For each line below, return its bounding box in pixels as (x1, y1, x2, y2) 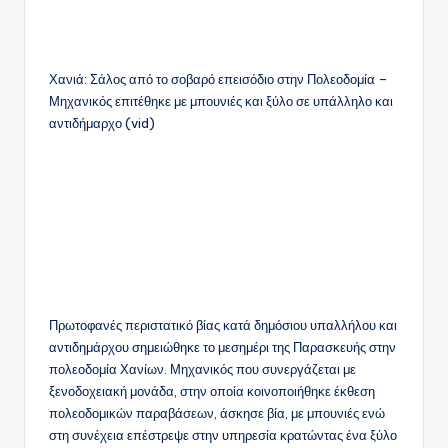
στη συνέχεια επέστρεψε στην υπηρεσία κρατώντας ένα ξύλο (49, 427, 397, 444)
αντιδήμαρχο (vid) (49, 115, 155, 132)
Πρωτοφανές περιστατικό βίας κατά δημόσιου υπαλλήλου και (49, 317, 397, 334)
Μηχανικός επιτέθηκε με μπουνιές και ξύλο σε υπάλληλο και (49, 93, 393, 110)
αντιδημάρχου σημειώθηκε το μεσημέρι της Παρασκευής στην (49, 339, 396, 356)
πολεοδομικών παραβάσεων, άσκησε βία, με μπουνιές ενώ (49, 405, 385, 422)
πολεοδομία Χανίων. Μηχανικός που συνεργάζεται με (49, 361, 356, 378)
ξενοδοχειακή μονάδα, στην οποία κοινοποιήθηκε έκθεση (49, 383, 375, 400)
